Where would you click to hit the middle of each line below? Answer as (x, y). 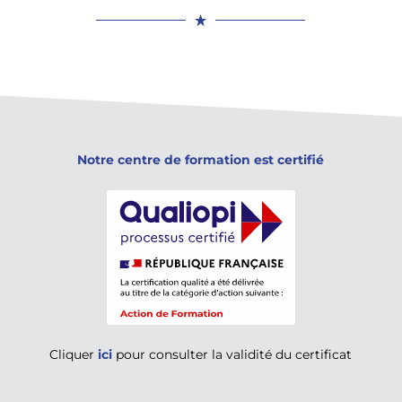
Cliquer (74, 354)
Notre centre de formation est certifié (201, 159)
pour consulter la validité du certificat (232, 354)
